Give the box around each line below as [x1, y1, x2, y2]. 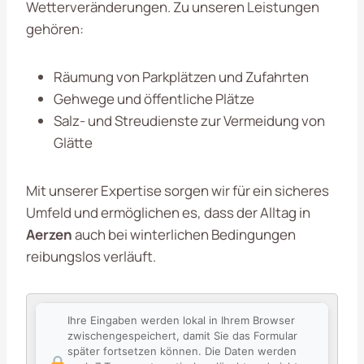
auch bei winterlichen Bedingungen [72, 225, 296, 244]
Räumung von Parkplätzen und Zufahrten [54, 67, 309, 86]
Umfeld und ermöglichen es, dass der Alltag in [26, 203, 310, 222]
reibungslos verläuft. [26, 247, 156, 266]
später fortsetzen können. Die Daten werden [67, 344, 297, 357]
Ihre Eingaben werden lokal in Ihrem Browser [67, 314, 295, 327]
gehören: [26, 19, 84, 38]
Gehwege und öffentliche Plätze [54, 89, 254, 108]
